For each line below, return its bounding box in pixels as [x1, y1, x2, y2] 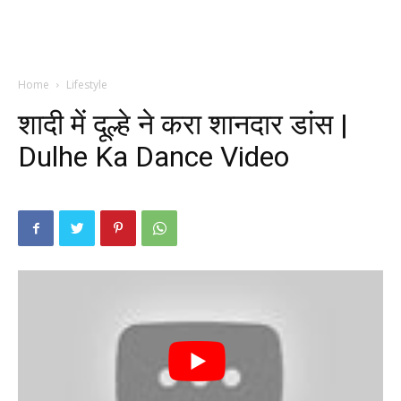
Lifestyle [66, 77, 107, 92]
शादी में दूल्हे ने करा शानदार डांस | [18, 107, 348, 141]
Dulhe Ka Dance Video [18, 140, 289, 174]
